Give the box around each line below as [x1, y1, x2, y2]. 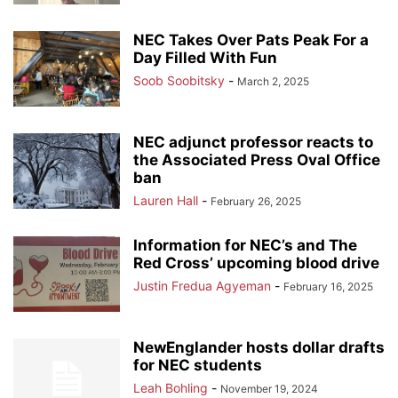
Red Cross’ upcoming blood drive [133, 254, 379, 272]
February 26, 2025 [211, 195, 301, 208]
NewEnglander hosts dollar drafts [133, 338, 385, 356]
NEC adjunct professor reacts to [133, 133, 373, 151]
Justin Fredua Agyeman [133, 278, 271, 293]
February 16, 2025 [283, 280, 373, 293]
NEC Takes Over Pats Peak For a [133, 31, 369, 49]
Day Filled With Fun [133, 49, 277, 67]
